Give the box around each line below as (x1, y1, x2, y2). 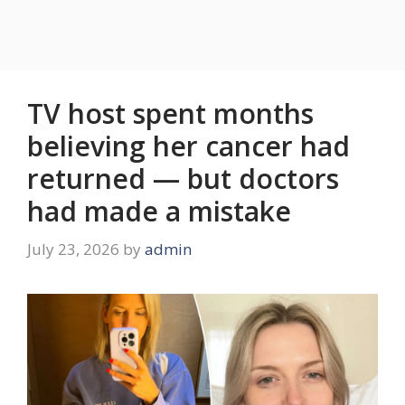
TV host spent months (27, 95, 314, 133)
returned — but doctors (27, 160, 339, 198)
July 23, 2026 (27, 238, 119, 259)
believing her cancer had (27, 127, 350, 165)
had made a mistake (27, 193, 291, 231)
